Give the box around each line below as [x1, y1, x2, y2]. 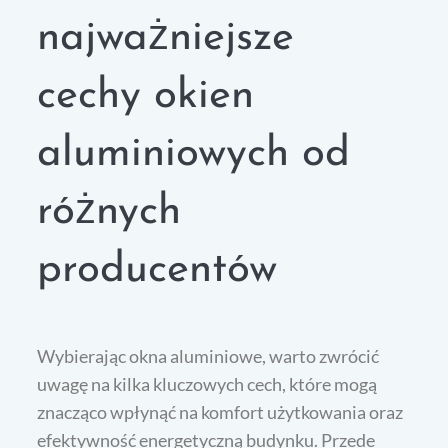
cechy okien [37, 75, 255, 119]
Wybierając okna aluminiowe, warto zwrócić [37, 345, 380, 368]
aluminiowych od [37, 133, 351, 177]
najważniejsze [37, 17, 295, 61]
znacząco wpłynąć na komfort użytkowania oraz [37, 401, 404, 424]
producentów [37, 249, 278, 293]
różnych [37, 191, 182, 235]
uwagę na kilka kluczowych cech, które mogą [37, 373, 378, 396]
